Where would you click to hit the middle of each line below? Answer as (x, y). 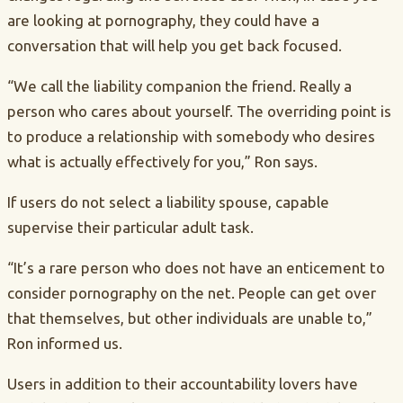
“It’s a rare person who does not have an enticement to (196, 267)
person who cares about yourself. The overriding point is (199, 111)
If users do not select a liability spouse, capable (168, 201)
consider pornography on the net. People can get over (192, 292)
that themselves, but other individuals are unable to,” (190, 318)
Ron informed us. (65, 343)
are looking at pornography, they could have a (163, 20)
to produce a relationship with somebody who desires (191, 136)
